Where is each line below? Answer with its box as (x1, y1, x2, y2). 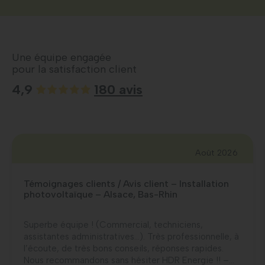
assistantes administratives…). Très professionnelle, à (24, 231, 239, 242)
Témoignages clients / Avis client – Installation (24, 177, 229, 189)
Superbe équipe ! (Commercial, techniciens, (24, 219, 203, 230)
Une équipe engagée (12, 50, 111, 64)
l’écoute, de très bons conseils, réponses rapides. (24, 243, 224, 254)
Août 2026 (195, 147, 238, 158)
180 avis (94, 81, 143, 98)
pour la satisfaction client (12, 62, 137, 76)
